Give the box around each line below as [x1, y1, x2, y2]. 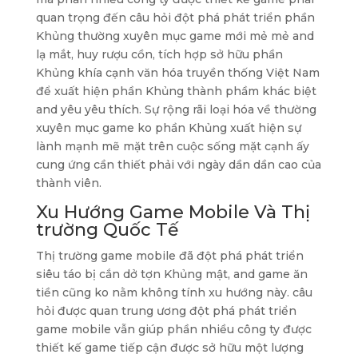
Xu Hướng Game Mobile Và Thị [35, 201, 310, 223]
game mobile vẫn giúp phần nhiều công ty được [35, 322, 312, 336]
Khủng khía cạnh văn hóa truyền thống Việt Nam [35, 66, 320, 80]
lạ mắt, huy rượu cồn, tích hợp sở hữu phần [35, 47, 283, 62]
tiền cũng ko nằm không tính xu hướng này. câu [35, 285, 312, 300]
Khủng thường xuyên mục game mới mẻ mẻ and [35, 29, 314, 43]
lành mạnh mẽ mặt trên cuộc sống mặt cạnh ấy [35, 139, 309, 153]
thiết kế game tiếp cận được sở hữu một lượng [35, 340, 304, 355]
